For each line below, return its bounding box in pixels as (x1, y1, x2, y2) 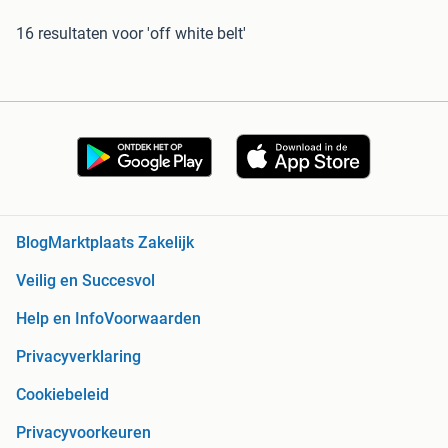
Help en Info (16, 309, 104, 329)
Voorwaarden (104, 309, 201, 329)
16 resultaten (16, 23, 108, 43)
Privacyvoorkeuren (16, 423, 151, 443)
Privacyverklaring (16, 347, 141, 367)
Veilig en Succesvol (16, 271, 155, 291)
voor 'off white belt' (112, 23, 246, 43)
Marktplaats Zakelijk (48, 233, 194, 253)
